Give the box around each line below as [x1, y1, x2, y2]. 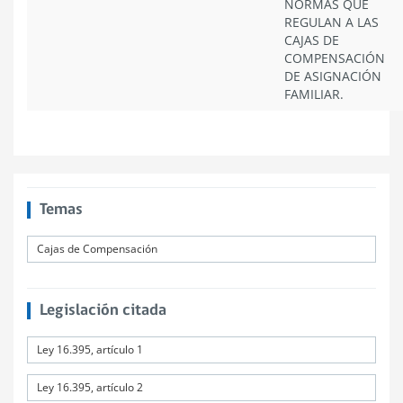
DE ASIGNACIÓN [284, 67, 381, 85]
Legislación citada [39, 302, 166, 319]
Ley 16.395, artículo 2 [37, 380, 143, 395]
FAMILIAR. [284, 85, 344, 103]
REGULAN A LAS [284, 13, 379, 31]
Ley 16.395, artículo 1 [37, 342, 143, 357]
